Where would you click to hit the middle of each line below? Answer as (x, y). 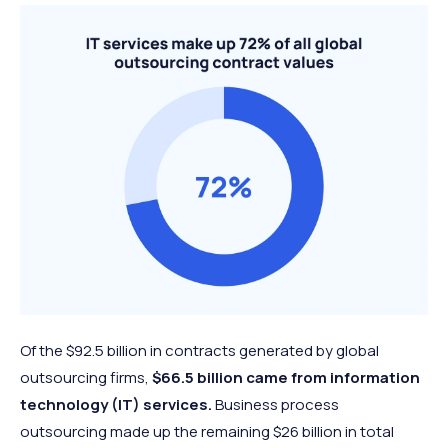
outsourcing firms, (86, 378)
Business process (275, 405)
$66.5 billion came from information (286, 378)
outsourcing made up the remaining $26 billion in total (207, 432)
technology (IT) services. (116, 405)
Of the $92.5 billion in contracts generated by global (199, 351)
